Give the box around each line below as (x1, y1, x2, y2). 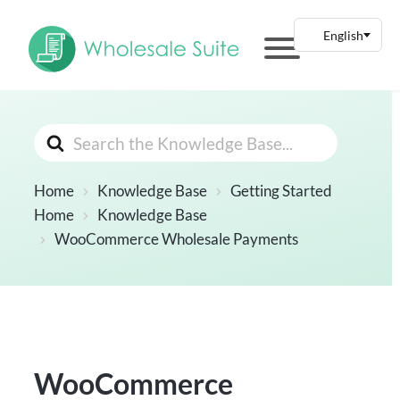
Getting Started (230, 181, 333, 201)
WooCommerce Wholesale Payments (54, 229, 299, 249)
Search (33, 125, 86, 146)
